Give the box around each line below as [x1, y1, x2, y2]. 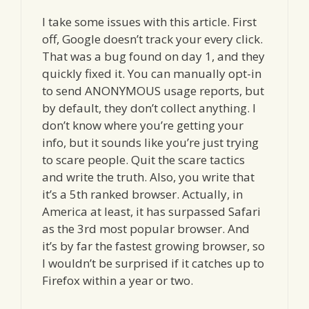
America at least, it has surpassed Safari [42, 203, 261, 220]
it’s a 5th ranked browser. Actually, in [42, 186, 243, 203]
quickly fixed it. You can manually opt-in [42, 66, 261, 82]
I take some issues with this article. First [42, 14, 257, 30]
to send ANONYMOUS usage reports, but [42, 83, 264, 99]
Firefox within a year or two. [42, 272, 193, 289]
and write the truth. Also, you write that [42, 169, 255, 186]
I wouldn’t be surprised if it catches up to [42, 255, 264, 272]
